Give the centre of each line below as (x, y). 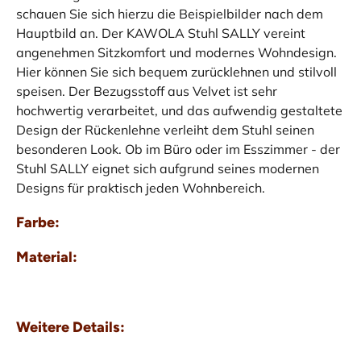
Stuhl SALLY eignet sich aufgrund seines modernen (168, 168)
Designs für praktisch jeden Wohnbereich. (141, 187)
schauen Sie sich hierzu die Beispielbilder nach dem (170, 13)
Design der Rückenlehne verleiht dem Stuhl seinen (165, 129)
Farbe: (38, 222)
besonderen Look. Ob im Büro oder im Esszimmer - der (178, 149)
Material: (47, 257)
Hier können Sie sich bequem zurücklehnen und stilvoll (176, 71)
